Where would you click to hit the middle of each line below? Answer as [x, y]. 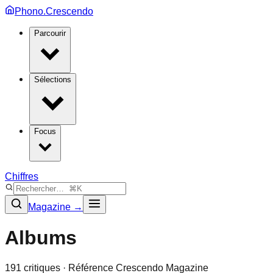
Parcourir [50, 33]
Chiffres [22, 176]
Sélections [53, 80]
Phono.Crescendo [54, 11]
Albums [41, 238]
